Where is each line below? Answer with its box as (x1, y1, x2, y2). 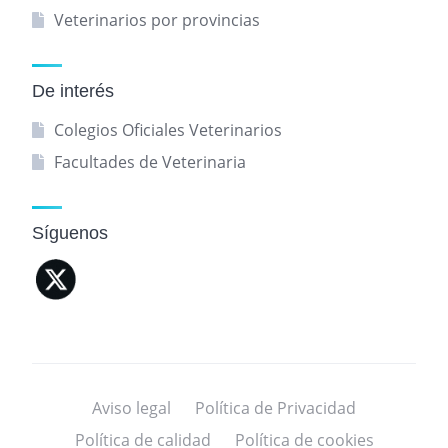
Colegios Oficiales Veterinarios (53, 119, 282, 142)
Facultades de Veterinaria (53, 151, 246, 174)
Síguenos (32, 223, 108, 244)
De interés (32, 81, 114, 102)
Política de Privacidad (195, 397, 356, 420)
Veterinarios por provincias (53, 9, 260, 32)
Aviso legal (92, 397, 171, 420)
